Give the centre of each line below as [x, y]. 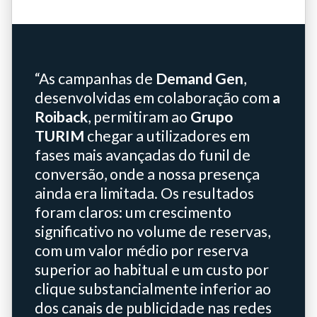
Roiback [61, 116]
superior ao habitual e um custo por [152, 269]
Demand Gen [200, 78]
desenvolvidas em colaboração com [154, 97]
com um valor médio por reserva [142, 250]
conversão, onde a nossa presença [147, 174]
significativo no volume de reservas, [152, 231]
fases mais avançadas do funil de [143, 155]
